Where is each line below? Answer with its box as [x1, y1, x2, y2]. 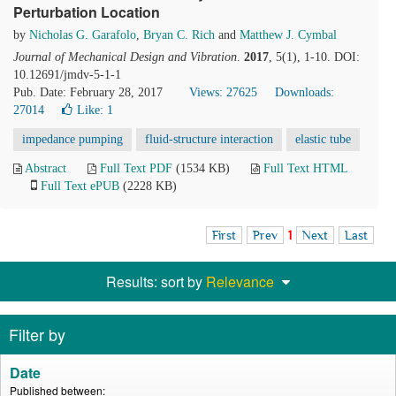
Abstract [25, 162, 66, 175]
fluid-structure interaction [145, 133, 273, 146]
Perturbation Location [13, 2, 160, 22]
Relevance [206, 271, 274, 292]
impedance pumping [22, 133, 123, 146]
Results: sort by [106, 271, 206, 292]
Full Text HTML [263, 162, 347, 175]
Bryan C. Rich [143, 28, 215, 42]
